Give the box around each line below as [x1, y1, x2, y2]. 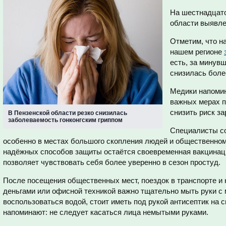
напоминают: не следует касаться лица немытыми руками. [3, 208, 208, 216]
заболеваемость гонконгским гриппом [8, 117, 123, 124]
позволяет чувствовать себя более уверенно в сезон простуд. [3, 158, 220, 166]
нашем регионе [170, 47, 224, 56]
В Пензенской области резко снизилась [8, 109, 127, 117]
